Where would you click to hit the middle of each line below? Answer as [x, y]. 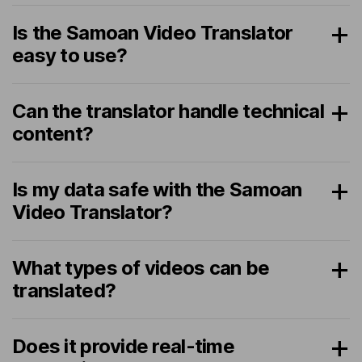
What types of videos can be [141, 267]
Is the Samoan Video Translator [153, 32]
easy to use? [70, 55]
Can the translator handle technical [168, 111]
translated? [64, 290]
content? [53, 133]
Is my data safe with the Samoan [157, 189]
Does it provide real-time [123, 346]
